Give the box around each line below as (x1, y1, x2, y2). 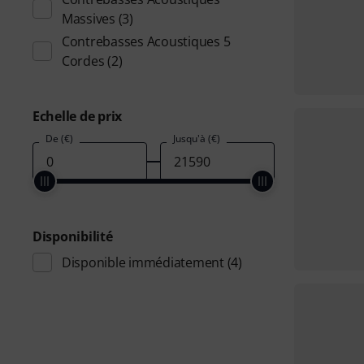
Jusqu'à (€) (172, 132, 220, 145)
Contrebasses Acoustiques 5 (62, 32, 231, 50)
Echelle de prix (32, 107, 123, 125)
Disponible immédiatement (62, 253, 224, 271)
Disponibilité (32, 227, 113, 245)
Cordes (62, 52, 105, 70)
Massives (62, 10, 115, 28)
